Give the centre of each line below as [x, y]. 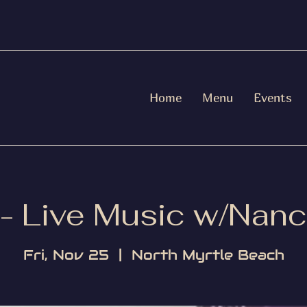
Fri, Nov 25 [66, 255]
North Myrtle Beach [208, 255]
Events [273, 98]
